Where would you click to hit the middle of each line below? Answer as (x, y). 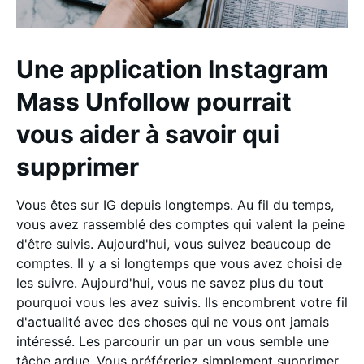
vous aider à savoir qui (148, 134)
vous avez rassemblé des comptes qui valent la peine (181, 224)
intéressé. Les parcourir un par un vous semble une (173, 341)
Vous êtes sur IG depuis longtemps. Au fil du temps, (175, 204)
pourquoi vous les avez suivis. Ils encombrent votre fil (182, 302)
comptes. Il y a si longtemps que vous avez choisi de (179, 263)
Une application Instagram (172, 69)
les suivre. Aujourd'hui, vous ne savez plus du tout (170, 282)
